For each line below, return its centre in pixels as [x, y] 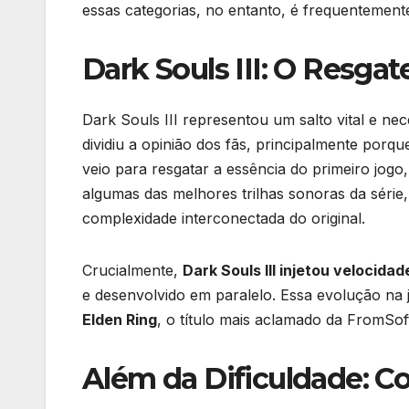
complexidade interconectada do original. [224, 219]
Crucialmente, [132, 271]
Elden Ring [120, 320]
